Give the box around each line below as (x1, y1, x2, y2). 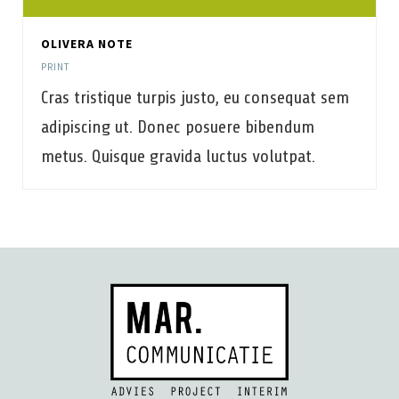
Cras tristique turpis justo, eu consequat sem (41, 87, 349, 108)
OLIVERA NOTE (41, 36, 133, 52)
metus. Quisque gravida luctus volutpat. (41, 146, 315, 167)
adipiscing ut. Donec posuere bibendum (41, 117, 314, 137)
